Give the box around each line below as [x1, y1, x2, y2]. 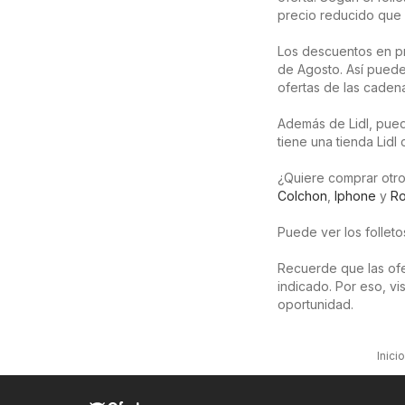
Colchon [278, 187, 327, 203]
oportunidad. [278, 296, 353, 312]
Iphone [334, 187, 376, 203]
